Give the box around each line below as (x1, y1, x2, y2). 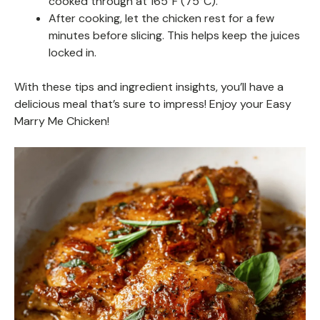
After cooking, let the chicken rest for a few (49, 11, 274, 26)
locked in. (49, 45, 96, 61)
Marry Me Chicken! (14, 114, 109, 129)
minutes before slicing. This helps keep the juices (49, 28, 300, 44)
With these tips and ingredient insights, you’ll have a (14, 79, 284, 95)
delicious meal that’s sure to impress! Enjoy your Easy (14, 96, 291, 112)
